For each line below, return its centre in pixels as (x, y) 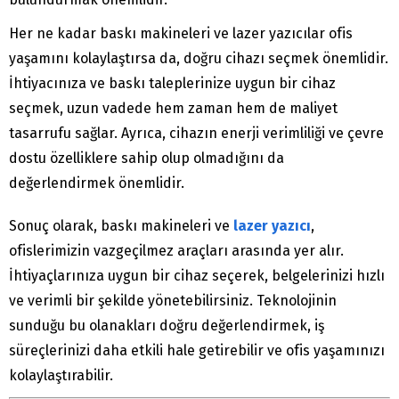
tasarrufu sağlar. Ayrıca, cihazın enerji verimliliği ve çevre (196, 134)
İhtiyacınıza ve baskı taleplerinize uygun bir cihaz (172, 84)
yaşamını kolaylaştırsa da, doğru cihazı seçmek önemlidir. (199, 59)
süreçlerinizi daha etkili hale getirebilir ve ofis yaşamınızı (197, 351)
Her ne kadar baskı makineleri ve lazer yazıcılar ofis (181, 34)
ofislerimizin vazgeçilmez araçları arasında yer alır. (176, 251)
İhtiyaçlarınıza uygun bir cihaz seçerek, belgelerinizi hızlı (197, 276)
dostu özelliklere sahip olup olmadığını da (147, 159)
